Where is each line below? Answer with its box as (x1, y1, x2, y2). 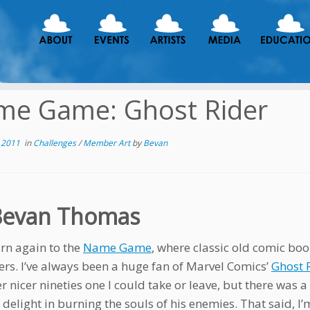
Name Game (83, 239, 152, 255)
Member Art (83, 137, 132, 149)
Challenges (33, 137, 78, 149)
